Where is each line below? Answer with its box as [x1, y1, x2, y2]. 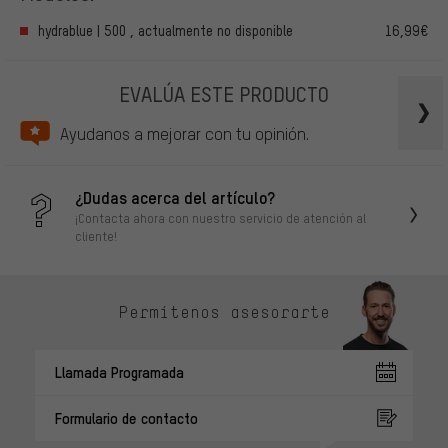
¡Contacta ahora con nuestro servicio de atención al [75, 209, 366, 226]
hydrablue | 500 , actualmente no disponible [38, 21, 293, 39]
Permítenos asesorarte [118, 302, 330, 323]
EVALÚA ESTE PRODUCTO [119, 79, 329, 107]
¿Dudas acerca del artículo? [75, 185, 275, 208]
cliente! [75, 227, 117, 244]
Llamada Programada [55, 361, 184, 382]
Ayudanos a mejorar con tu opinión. [60, 122, 309, 144]
